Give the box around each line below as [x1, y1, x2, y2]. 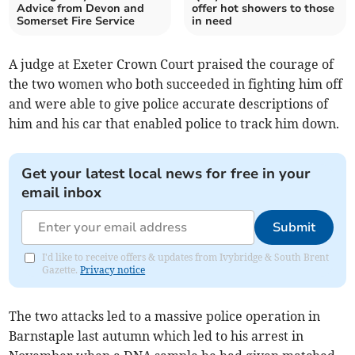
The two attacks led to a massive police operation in [9, 308, 321, 325]
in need [192, 13, 232, 29]
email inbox [21, 183, 102, 203]
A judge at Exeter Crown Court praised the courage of [9, 56, 334, 73]
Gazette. [42, 264, 81, 277]
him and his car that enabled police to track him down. [9, 116, 340, 132]
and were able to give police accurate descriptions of [9, 96, 329, 113]
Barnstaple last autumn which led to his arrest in [9, 328, 304, 345]
